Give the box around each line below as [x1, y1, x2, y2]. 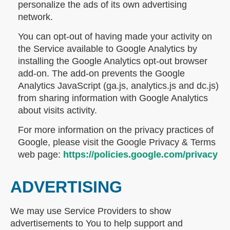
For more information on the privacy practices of [18, 125, 214, 136]
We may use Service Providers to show [10, 206, 171, 217]
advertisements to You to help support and [10, 218, 183, 229]
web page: [18, 149, 63, 160]
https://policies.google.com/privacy [63, 149, 218, 160]
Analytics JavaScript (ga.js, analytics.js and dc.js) [18, 81, 219, 91]
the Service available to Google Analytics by [18, 44, 197, 54]
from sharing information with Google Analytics [18, 93, 208, 104]
